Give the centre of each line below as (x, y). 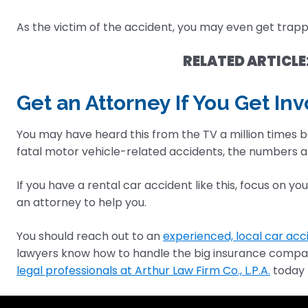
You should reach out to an (90, 236)
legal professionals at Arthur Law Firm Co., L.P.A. (143, 271)
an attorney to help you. (81, 203)
